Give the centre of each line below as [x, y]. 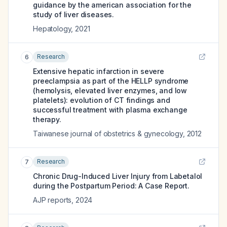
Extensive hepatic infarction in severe [99, 71]
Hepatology [52, 29]
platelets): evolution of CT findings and [102, 100]
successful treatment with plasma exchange [110, 110]
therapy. [47, 119]
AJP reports [52, 200]
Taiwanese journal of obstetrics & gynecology [108, 134]
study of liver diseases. [74, 14]
